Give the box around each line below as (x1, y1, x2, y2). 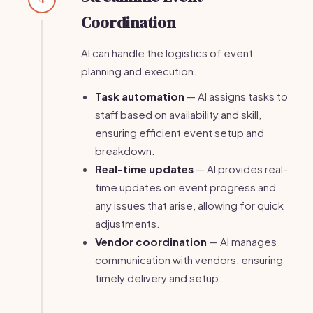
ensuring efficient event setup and (95, 126, 264, 139)
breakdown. (95, 144, 155, 157)
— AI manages (207, 235, 277, 248)
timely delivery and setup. (95, 271, 222, 284)
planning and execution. (81, 64, 197, 78)
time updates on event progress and (95, 180, 276, 194)
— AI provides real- (194, 162, 288, 175)
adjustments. (95, 217, 160, 230)
